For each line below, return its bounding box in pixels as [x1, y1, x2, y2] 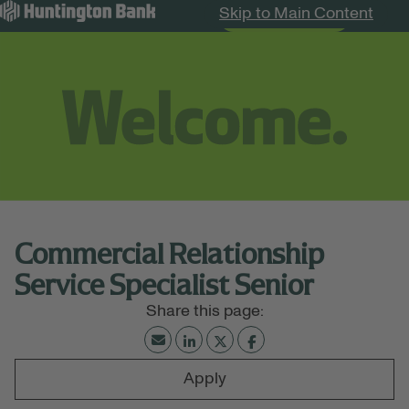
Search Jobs [242, 8, 326, 24]
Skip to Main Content [219, 5, 373, 22]
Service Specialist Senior [15, 267, 314, 302]
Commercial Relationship [15, 236, 324, 271]
